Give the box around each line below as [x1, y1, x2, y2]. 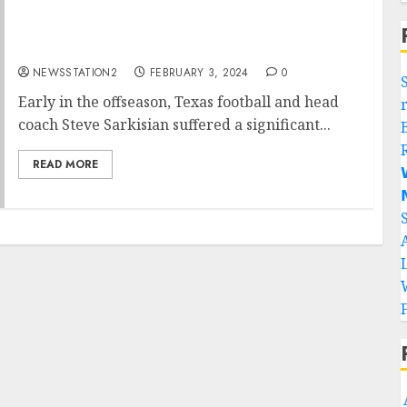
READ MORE [32, 156, 98, 173]
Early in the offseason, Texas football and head [17, 92, 339, 112]
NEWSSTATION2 [32, 65, 118, 81]
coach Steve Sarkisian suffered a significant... [17, 114, 331, 134]
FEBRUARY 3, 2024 [149, 65, 249, 81]
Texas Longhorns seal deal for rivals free [17, 19, 331, 39]
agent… [17, 39, 75, 59]
